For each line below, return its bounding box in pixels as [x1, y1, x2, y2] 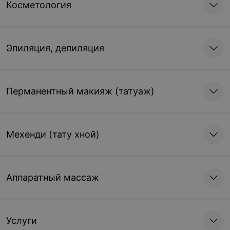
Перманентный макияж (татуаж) [6, 86, 155, 97]
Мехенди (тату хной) [6, 129, 100, 140]
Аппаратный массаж [6, 172, 99, 183]
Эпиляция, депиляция [6, 43, 104, 53]
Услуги [6, 215, 37, 226]
